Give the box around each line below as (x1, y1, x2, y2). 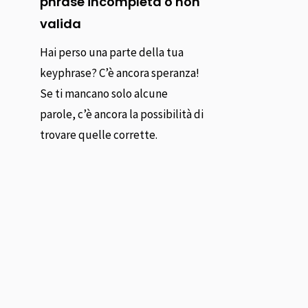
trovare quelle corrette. (40, 126, 158, 142)
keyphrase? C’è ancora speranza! (40, 65, 200, 80)
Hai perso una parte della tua (40, 44, 184, 60)
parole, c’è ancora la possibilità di (40, 106, 204, 122)
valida (40, 14, 82, 32)
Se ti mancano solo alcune (40, 85, 168, 101)
